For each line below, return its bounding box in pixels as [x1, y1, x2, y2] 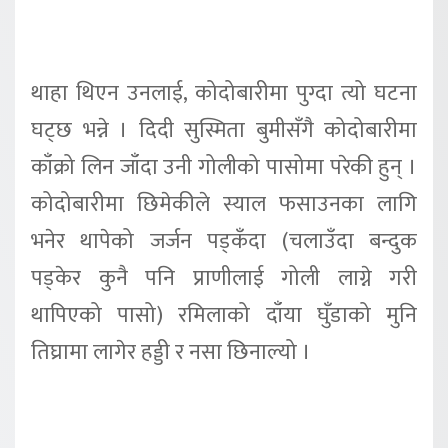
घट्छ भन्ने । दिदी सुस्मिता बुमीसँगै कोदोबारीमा [31, 111, 417, 149]
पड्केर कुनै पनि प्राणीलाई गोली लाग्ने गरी [31, 259, 417, 297]
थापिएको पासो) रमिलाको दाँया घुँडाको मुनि [31, 296, 417, 334]
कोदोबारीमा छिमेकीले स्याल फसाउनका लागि [31, 185, 417, 223]
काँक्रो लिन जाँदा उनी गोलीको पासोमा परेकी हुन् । [31, 148, 417, 186]
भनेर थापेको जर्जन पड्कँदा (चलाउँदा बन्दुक [31, 222, 417, 260]
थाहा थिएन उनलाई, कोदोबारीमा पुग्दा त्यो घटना [31, 74, 417, 112]
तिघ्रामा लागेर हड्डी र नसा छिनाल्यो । [31, 333, 311, 371]
